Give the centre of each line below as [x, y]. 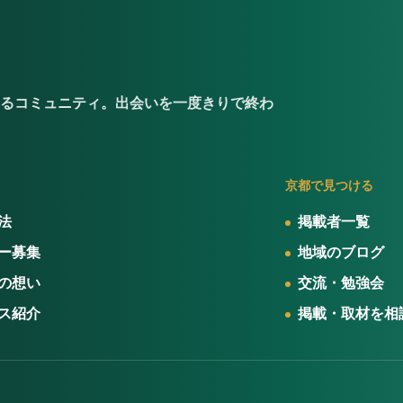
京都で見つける [330, 185]
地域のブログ [341, 252]
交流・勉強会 [341, 283]
